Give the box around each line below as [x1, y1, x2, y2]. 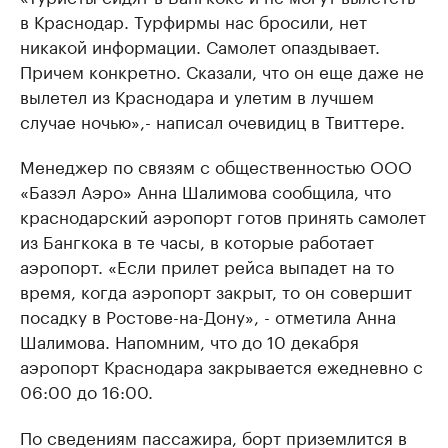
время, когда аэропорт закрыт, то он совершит [20, 277, 412, 303]
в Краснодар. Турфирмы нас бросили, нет [20, 7, 367, 33]
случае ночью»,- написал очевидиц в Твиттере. [20, 107, 405, 133]
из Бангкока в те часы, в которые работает [20, 227, 374, 253]
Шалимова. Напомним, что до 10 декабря [20, 327, 359, 353]
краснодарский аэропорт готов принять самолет [20, 202, 426, 228]
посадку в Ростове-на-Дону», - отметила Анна [20, 302, 396, 328]
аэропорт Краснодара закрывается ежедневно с [20, 352, 423, 378]
